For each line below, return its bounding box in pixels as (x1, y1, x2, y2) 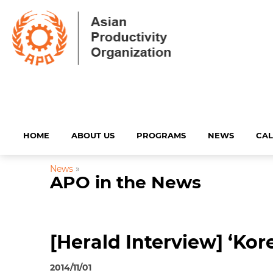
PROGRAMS (136, 130, 186, 140)
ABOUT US (71, 130, 115, 140)
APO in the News (50, 171, 201, 193)
